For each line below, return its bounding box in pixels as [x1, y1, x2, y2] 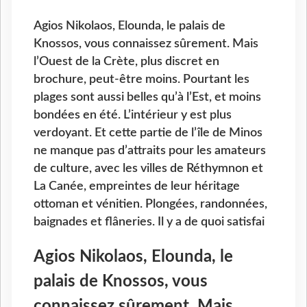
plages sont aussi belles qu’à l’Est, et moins [34, 91, 261, 103]
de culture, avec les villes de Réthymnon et [34, 162, 263, 175]
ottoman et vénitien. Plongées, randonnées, [34, 198, 267, 210]
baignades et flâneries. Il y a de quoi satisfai [34, 216, 265, 228]
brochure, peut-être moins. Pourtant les [34, 73, 249, 86]
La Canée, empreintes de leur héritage [34, 180, 240, 193]
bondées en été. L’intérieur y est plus [34, 109, 232, 121]
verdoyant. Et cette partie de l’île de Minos [34, 127, 262, 139]
